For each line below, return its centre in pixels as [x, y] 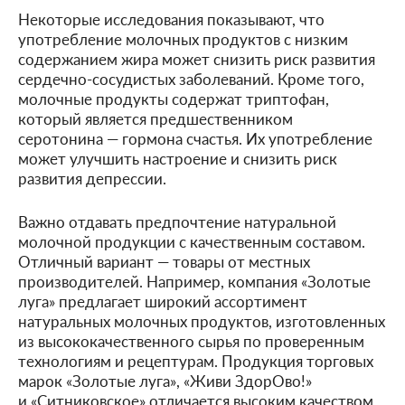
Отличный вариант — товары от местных [164, 261]
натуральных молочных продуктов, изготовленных [202, 321]
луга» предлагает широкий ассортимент [163, 301]
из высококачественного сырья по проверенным [191, 341]
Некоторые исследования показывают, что [171, 19]
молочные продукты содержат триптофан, [174, 99]
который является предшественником [155, 118]
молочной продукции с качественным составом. [192, 241]
